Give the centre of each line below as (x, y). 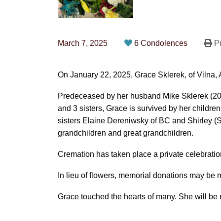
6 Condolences (162, 43)
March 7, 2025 (83, 43)
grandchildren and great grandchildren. (126, 133)
